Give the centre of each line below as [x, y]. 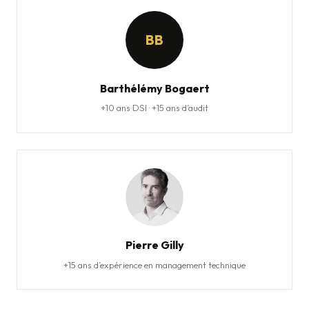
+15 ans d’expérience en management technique [154, 265]
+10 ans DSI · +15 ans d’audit [154, 108]
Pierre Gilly [154, 245]
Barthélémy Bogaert [154, 88]
